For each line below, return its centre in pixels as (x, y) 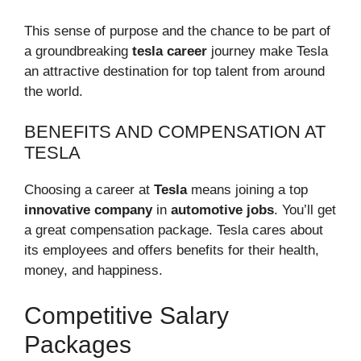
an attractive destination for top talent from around (174, 71)
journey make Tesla (268, 51)
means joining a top (247, 190)
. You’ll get (305, 210)
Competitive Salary (127, 315)
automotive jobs (222, 210)
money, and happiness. (93, 271)
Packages (78, 344)
